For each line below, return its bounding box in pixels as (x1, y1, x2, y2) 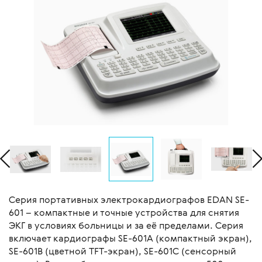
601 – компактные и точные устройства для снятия (9, 206, 239, 219)
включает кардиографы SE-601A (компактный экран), (9, 232, 252, 245)
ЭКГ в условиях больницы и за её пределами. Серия (9, 219, 243, 232)
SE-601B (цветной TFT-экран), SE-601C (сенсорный (9, 244, 236, 258)
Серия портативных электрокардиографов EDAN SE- (9, 193, 249, 206)
